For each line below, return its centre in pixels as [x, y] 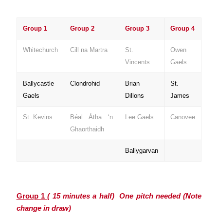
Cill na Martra [89, 50]
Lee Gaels [139, 117]
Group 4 [182, 29]
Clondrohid [85, 84]
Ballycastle [38, 84]
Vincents [137, 62]
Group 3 [137, 29]
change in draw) [44, 208]
